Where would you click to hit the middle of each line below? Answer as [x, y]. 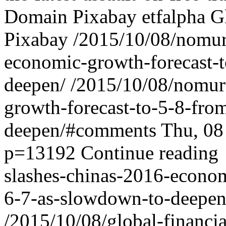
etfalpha [174, 16]
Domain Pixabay [70, 16]
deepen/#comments [80, 130]
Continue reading [152, 153]
